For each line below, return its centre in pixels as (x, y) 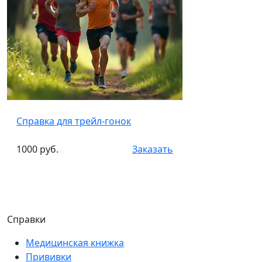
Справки (26, 220)
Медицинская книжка (75, 243)
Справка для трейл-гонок (74, 121)
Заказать (153, 149)
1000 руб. (37, 149)
